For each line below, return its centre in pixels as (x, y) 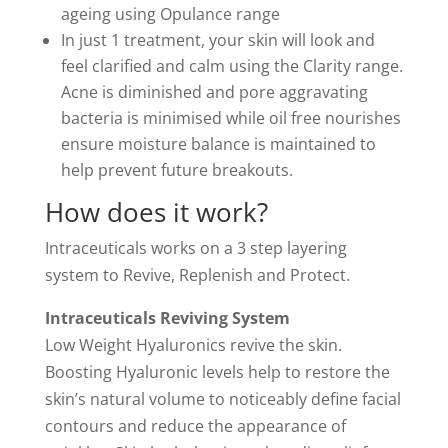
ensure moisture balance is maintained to (218, 144)
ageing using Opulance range (170, 14)
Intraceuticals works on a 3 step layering (195, 248)
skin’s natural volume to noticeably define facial (222, 399)
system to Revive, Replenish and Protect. (197, 275)
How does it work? (156, 212)
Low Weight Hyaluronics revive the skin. (193, 345)
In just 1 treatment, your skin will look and (217, 40)
